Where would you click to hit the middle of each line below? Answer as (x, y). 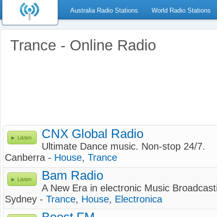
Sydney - (25, 199)
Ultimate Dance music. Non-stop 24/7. (124, 146)
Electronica (139, 199)
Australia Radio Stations (104, 10)
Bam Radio (72, 175)
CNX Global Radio (93, 134)
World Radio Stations (181, 10)
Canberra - (30, 157)
